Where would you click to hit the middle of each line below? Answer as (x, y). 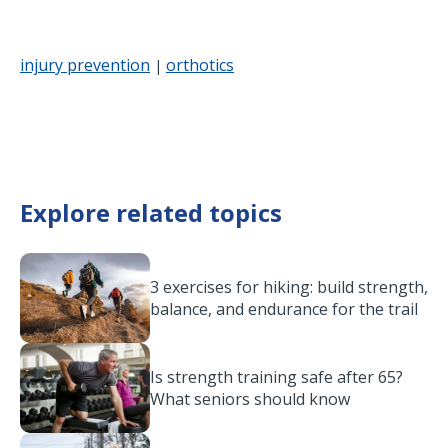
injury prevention (85, 65)
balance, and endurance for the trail (284, 309)
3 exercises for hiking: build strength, (289, 287)
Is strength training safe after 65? (276, 377)
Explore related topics (151, 212)
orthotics (200, 65)
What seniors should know (250, 399)
